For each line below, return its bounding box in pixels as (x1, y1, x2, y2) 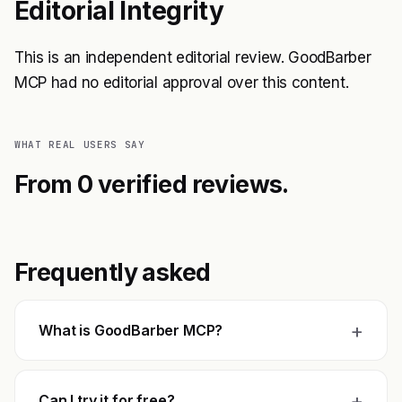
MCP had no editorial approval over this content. (14, 74, 349, 92)
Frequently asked (14, 258, 211, 287)
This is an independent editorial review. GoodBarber (14, 48, 371, 66)
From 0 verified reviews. (14, 170, 289, 199)
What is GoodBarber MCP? (39, 321, 223, 340)
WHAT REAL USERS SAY (14, 138, 145, 151)
